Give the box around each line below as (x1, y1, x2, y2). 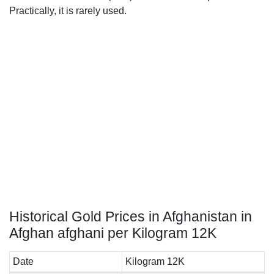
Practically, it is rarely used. (9, 6, 127, 16)
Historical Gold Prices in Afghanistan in (9, 209, 252, 224)
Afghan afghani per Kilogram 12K (9, 225, 217, 241)
